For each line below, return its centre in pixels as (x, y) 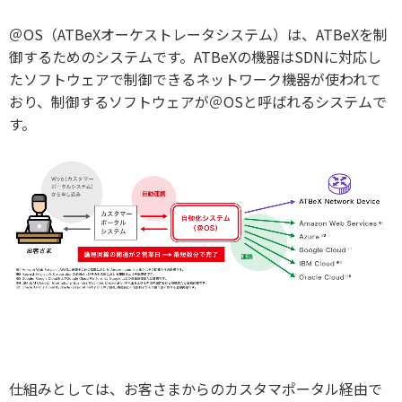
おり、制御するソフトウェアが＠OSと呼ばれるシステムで (198, 101)
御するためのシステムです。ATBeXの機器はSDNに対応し (195, 56)
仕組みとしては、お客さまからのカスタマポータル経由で (196, 388)
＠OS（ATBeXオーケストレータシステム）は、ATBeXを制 (198, 34)
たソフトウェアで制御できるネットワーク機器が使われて (195, 79)
